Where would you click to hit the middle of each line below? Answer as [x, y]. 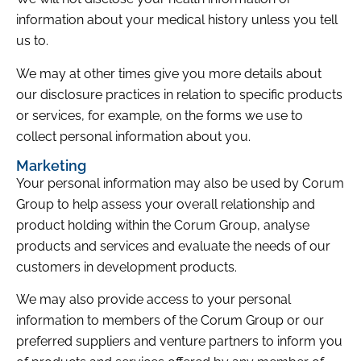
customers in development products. [127, 267]
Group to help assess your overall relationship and [166, 204]
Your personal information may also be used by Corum [180, 183]
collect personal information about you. [133, 136]
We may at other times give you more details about [169, 73]
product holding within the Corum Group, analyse [163, 225]
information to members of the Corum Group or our [170, 321]
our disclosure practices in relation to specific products [179, 94]
